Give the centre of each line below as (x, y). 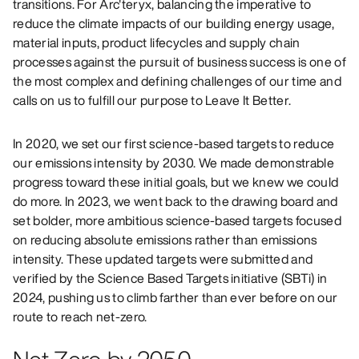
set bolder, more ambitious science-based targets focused (177, 220)
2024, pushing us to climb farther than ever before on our (175, 297)
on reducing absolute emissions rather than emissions (165, 239)
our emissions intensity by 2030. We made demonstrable (173, 162)
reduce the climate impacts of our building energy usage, (173, 23)
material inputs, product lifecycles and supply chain (157, 42)
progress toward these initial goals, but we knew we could (176, 182)
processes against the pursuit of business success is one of (179, 61)
